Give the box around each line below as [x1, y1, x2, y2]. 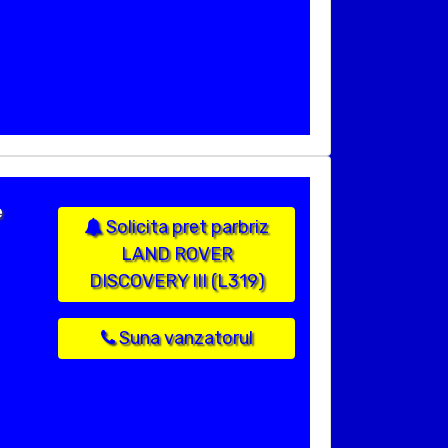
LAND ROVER [120, 243, 233, 266]
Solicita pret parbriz [102, 216, 269, 239]
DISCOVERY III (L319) [88, 270, 265, 293]
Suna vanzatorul [114, 327, 253, 350]
